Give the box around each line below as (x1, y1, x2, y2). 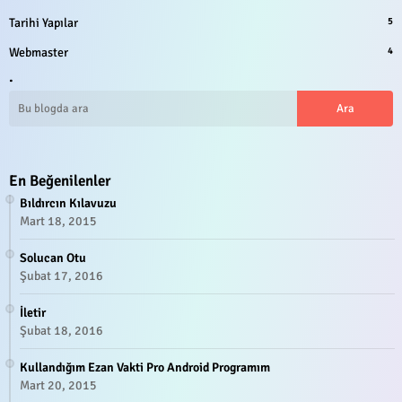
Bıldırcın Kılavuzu (20, 195, 117, 211)
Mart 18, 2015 (20, 213, 97, 229)
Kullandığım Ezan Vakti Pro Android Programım (20, 359, 270, 375)
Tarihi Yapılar (9, 14, 78, 31)
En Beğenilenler (9, 170, 111, 190)
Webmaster (9, 44, 68, 60)
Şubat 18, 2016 (20, 322, 103, 338)
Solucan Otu (20, 249, 86, 266)
